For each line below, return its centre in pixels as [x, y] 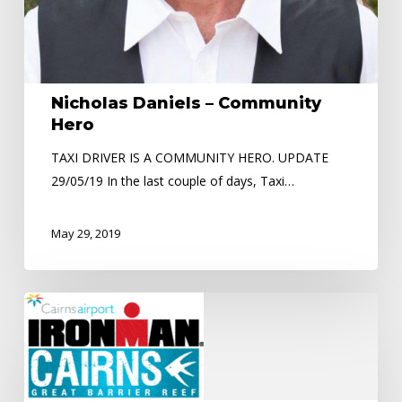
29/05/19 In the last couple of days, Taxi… [172, 181]
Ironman [48, 373]
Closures [48, 327]
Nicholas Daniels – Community [186, 104]
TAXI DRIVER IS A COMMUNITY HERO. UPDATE [189, 158]
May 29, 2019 [85, 233]
